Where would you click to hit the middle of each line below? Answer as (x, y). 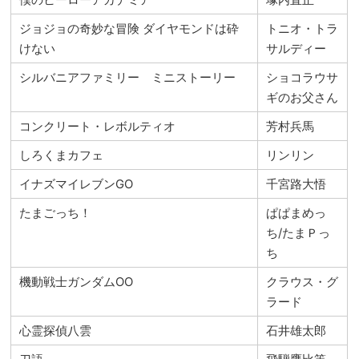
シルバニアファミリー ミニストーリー (128, 77)
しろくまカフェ (62, 155)
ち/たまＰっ (298, 232)
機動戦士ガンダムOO (77, 281)
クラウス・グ (303, 281)
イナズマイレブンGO (77, 184)
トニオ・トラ (303, 28)
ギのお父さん (303, 97)
